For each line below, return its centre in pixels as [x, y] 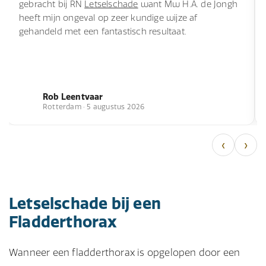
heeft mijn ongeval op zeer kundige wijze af [108, 18]
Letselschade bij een [85, 203]
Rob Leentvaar [73, 96]
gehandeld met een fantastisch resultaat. [103, 31]
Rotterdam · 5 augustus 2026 [94, 106]
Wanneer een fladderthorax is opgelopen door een [125, 252]
